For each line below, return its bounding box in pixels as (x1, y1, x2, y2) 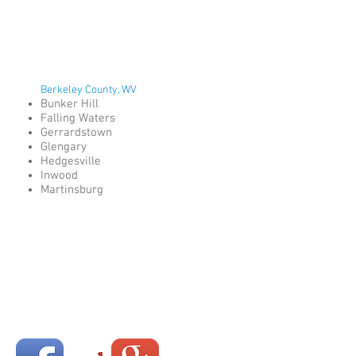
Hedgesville (41, 154, 104, 168)
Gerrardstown (41, 126, 115, 140)
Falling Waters (41, 111, 118, 126)
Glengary (41, 140, 90, 154)
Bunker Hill (41, 97, 102, 111)
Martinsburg (41, 183, 106, 197)
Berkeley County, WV (41, 83, 139, 97)
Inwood (41, 168, 81, 183)
